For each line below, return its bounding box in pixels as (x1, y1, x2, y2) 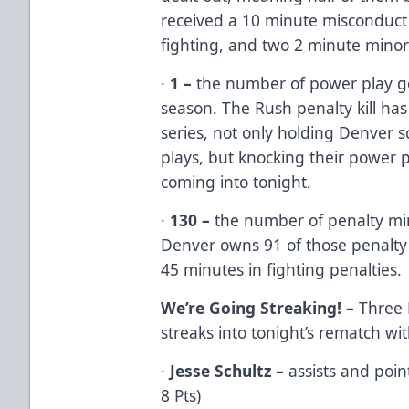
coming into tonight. (161, 170, 312, 193)
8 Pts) (161, 383, 202, 406)
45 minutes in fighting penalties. (161, 257, 403, 280)
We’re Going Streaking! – (161, 296, 360, 319)
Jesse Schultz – (170, 359, 289, 382)
